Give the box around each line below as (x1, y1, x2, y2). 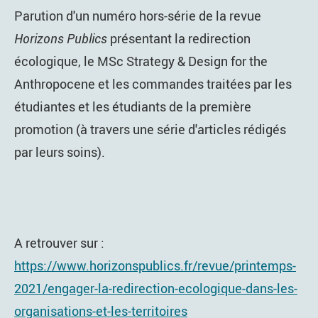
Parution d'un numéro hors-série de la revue (14, 7, 261, 25)
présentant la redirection (107, 30, 251, 48)
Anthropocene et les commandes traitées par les (14, 75, 292, 93)
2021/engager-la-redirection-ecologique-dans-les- (14, 279, 297, 297)
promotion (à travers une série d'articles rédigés (14, 121, 286, 138)
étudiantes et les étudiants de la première (14, 98, 251, 116)
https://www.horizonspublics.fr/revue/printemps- (14, 256, 296, 274)
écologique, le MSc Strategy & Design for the (14, 53, 268, 70)
